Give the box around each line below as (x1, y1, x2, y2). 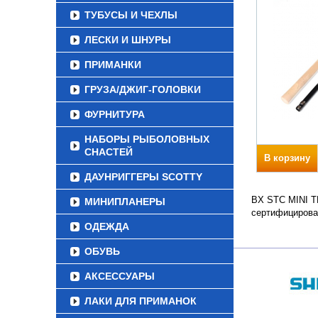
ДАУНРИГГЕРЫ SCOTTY (84, 171, 202, 182)
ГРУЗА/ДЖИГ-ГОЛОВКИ (84, 84, 201, 95)
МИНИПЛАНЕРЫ (84, 196, 165, 207)
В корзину (264, 153, 310, 163)
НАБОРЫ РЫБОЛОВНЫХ (84, 133, 209, 145)
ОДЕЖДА (84, 221, 129, 232)
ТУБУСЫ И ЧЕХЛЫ (84, 9, 177, 21)
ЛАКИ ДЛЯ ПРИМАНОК (84, 295, 197, 307)
